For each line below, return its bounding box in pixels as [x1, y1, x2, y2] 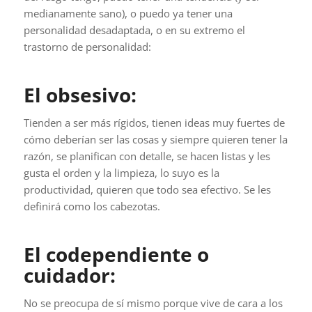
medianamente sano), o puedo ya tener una [23, 6, 233, 21]
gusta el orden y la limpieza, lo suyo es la [23, 166, 219, 180]
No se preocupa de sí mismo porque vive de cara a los [23, 295, 283, 310]
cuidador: [23, 262, 116, 289]
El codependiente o [23, 241, 209, 268]
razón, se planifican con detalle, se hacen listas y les [23, 149, 270, 164]
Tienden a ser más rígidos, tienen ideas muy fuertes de [23, 116, 285, 130]
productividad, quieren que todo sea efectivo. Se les [23, 182, 271, 197]
